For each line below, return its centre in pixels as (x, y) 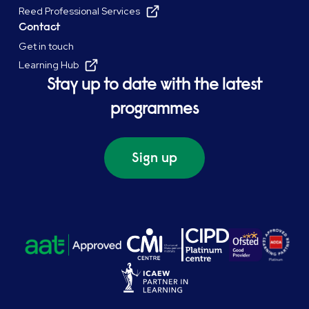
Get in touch (47, 46)
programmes (154, 108)
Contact (40, 27)
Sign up (154, 158)
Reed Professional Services (80, 11)
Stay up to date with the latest (154, 84)
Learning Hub (49, 65)
